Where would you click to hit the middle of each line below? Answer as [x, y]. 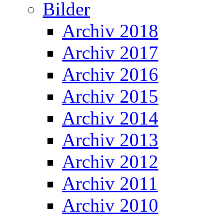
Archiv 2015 [110, 96]
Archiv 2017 [110, 53]
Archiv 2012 [110, 162]
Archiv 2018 [110, 31]
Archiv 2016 [110, 75]
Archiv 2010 [110, 205]
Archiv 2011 [110, 184]
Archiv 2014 [110, 118]
